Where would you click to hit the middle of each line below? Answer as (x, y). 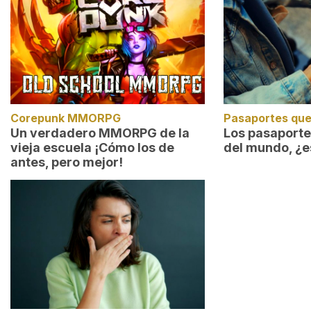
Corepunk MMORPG (66, 118)
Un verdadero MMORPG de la (100, 133)
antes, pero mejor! (67, 162)
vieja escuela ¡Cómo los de (92, 148)
